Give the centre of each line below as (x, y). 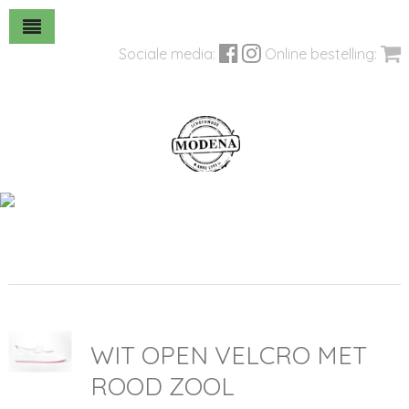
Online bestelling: (323, 54)
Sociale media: (169, 54)
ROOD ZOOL (162, 386)
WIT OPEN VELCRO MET (228, 355)
